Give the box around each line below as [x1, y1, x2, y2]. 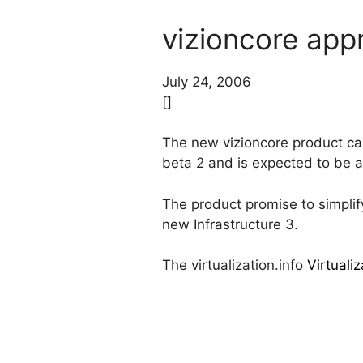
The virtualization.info [162, 257, 307, 274]
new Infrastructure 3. [162, 216, 298, 233]
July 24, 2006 [162, 73, 251, 90]
